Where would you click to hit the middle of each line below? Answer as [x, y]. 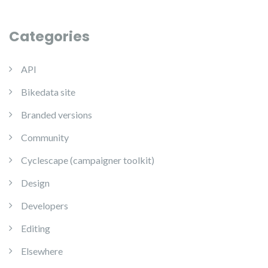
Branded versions [57, 115]
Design [35, 183]
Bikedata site [48, 92]
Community [45, 138]
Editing [36, 229]
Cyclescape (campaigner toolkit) [88, 160]
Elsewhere [42, 251]
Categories [49, 37]
